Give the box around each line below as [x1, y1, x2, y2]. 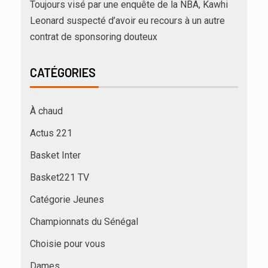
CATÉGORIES [30, 65, 96, 80]
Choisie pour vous [30, 238, 105, 250]
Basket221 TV [30, 172, 89, 184]
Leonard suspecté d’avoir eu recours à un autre [30, 15, 225, 27]
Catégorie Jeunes [30, 194, 104, 206]
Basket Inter [30, 150, 81, 162]
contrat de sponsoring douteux [30, 31, 157, 43]
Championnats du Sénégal [30, 216, 138, 228]
